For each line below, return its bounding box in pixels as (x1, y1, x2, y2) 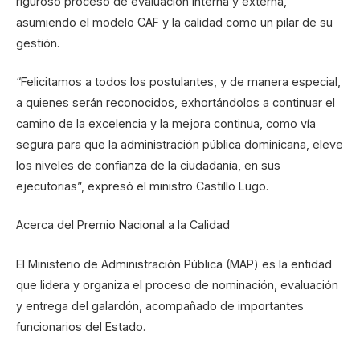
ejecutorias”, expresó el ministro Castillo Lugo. (16, 179, 268, 194)
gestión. (16, 36, 59, 51)
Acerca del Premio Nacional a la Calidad (16, 218, 230, 232)
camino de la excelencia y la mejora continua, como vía (16, 117, 316, 131)
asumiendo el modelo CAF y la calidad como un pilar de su (16, 15, 333, 30)
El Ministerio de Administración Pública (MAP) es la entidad (16, 256, 332, 271)
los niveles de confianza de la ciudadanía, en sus (16, 158, 280, 173)
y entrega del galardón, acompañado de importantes (16, 298, 304, 313)
